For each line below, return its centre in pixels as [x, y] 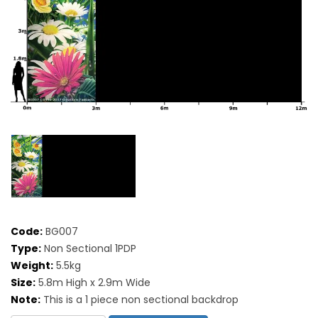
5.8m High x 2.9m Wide [93, 282]
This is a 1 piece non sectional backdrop [139, 299]
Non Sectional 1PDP [89, 248]
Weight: [32, 265]
